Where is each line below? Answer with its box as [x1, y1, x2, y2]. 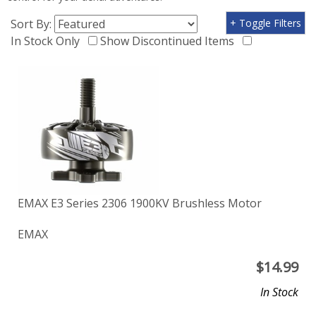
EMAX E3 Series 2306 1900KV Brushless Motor [18, 195, 262, 212]
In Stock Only [11, 33, 85, 49]
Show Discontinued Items [100, 33, 240, 49]
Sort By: [11, 16, 54, 32]
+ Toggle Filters [229, 16, 301, 30]
